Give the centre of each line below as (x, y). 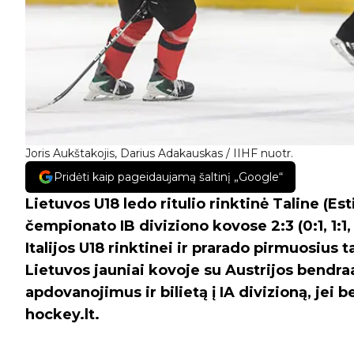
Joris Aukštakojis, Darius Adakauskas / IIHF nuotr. (159, 153)
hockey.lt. (62, 314)
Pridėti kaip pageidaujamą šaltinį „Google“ (168, 177)
